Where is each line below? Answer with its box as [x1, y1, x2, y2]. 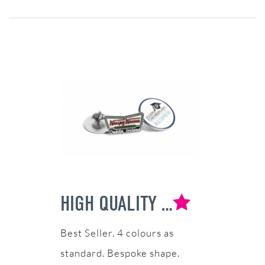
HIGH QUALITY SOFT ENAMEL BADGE [161, 191, 173, 216]
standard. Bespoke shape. [60, 247, 180, 260]
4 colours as [117, 227, 174, 240]
